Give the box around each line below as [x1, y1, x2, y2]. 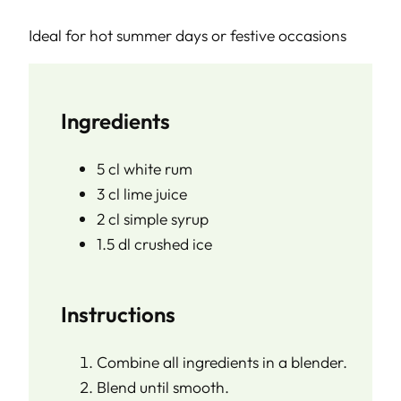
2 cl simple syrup [97, 209, 209, 230]
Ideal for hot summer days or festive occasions [29, 24, 346, 46]
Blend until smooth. [97, 377, 229, 398]
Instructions [61, 301, 175, 328]
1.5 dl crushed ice [97, 234, 212, 255]
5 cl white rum [97, 158, 192, 180]
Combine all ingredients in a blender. [97, 352, 347, 373]
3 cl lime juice [97, 183, 187, 205]
